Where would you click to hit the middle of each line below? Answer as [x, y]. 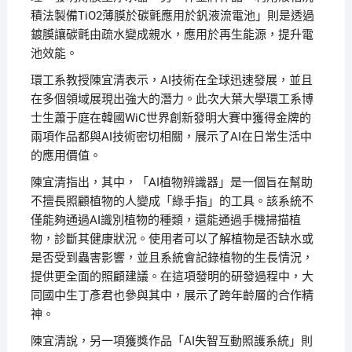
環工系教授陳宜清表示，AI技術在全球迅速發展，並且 [171, 81]
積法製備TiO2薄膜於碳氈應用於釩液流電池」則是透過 [172, 16]
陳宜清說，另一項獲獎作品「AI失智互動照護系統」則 [171, 341]
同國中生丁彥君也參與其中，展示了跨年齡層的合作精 [172, 296]
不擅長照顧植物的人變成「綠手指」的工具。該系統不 [172, 202]
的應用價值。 [66, 156]
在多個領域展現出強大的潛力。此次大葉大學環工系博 [172, 99]
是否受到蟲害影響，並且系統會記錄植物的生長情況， [172, 258]
